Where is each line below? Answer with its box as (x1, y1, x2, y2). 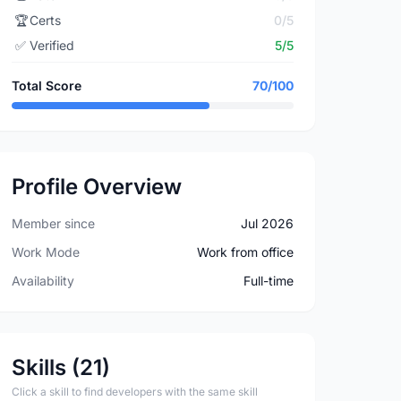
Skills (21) (12, 354, 111, 380)
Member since (12, 216, 96, 231)
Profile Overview (12, 174, 183, 200)
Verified (30, 38, 75, 53)
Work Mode (12, 244, 81, 260)
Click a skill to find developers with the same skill (12, 385, 259, 398)
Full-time (243, 273, 294, 288)
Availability (12, 273, 75, 288)
